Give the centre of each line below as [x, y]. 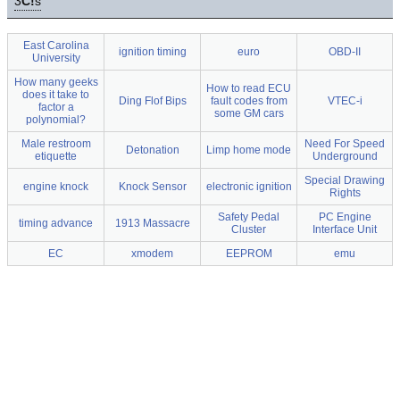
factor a [56, 108]
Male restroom [56, 144]
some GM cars [249, 114]
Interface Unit [345, 230]
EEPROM [249, 254]
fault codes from [249, 101]
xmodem [152, 254]
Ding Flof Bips [152, 101]
